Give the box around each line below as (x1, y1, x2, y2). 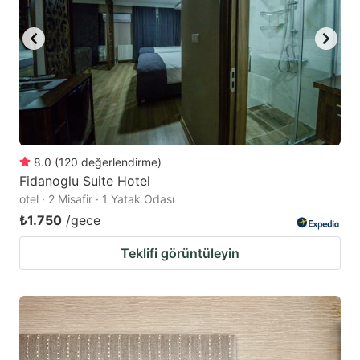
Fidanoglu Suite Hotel (19, 173, 150, 190)
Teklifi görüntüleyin (121, 245, 239, 262)
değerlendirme (81, 155, 157, 170)
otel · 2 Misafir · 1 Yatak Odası (19, 192, 174, 207)
